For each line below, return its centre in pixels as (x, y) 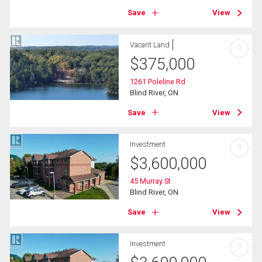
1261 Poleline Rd (158, 81)
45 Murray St (151, 181)
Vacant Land (150, 44)
